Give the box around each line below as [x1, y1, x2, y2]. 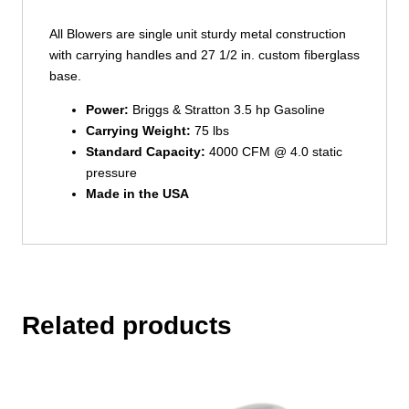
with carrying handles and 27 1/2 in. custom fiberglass [48, 47, 360, 62]
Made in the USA [85, 186, 189, 202]
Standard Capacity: [85, 144, 205, 160]
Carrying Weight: [85, 123, 191, 139]
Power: [85, 102, 129, 118]
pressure [85, 165, 137, 181]
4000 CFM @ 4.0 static [204, 144, 342, 160]
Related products [22, 311, 232, 341]
